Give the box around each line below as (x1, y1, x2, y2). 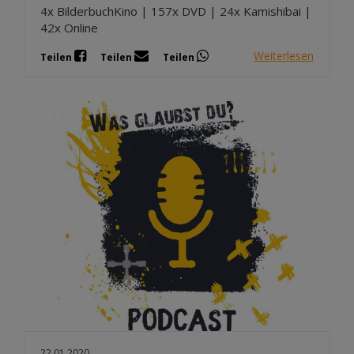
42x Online (40, 19, 98, 36)
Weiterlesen (254, 48, 314, 64)
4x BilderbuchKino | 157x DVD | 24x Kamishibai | (40, 2, 311, 19)
